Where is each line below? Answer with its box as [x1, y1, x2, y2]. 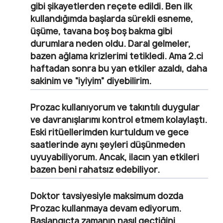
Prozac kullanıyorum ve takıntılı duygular [30, 101, 200, 113]
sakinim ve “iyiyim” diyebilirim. [30, 75, 151, 87]
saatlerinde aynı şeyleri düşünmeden [30, 138, 185, 150]
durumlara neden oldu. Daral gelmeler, [30, 37, 191, 49]
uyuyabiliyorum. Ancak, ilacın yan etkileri [30, 151, 199, 163]
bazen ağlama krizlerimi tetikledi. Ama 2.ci [30, 50, 203, 62]
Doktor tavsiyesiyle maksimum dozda [30, 190, 183, 202]
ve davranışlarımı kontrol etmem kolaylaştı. [30, 113, 207, 125]
